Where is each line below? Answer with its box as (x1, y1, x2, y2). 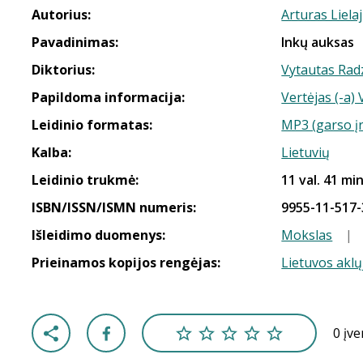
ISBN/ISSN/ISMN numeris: (32, 199, 196, 216)
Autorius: (32, 6, 91, 23)
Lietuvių (281, 143, 331, 161)
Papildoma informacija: (32, 88, 185, 106)
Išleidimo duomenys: (32, 226, 165, 244)
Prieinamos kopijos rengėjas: (32, 254, 220, 271)
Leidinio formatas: (32, 116, 152, 134)
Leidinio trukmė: (32, 171, 139, 189)
